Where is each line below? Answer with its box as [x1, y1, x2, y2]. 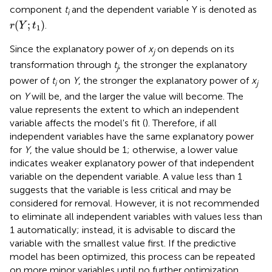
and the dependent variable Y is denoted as [69, 3, 257, 15]
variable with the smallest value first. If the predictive [10, 237, 236, 250]
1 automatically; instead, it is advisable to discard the [10, 224, 236, 236]
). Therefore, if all [145, 117, 217, 129]
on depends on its [155, 42, 234, 55]
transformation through [10, 59, 114, 71]
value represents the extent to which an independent [10, 104, 239, 116]
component [10, 3, 64, 15]
